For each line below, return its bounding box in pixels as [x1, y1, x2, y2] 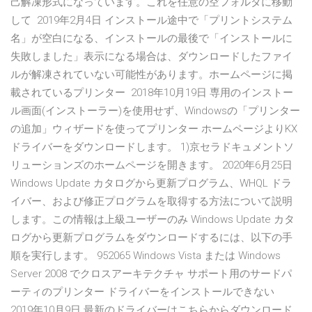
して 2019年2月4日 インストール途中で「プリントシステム [10, 14, 292, 27]
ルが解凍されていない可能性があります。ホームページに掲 [10, 68, 292, 81]
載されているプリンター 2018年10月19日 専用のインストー [10, 86, 293, 100]
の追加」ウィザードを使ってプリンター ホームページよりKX [10, 123, 297, 136]
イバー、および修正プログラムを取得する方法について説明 [10, 195, 292, 208]
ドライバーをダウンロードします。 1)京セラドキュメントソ [10, 141, 294, 154]
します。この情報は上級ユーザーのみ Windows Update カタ [10, 213, 295, 226]
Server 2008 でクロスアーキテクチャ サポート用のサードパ [10, 267, 292, 281]
